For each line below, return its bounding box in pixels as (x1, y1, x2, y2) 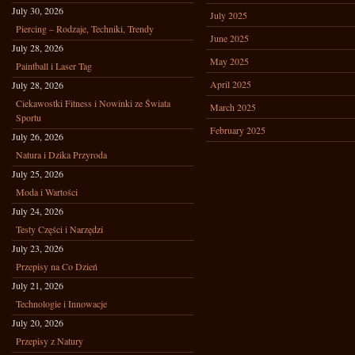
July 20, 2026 (12, 316, 63, 329)
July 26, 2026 (12, 130, 63, 143)
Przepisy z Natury (16, 334, 83, 347)
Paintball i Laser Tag (16, 59, 92, 72)
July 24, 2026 (12, 204, 63, 217)
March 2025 (210, 101, 256, 113)
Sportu (16, 111, 41, 124)
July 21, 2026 (12, 279, 63, 292)
